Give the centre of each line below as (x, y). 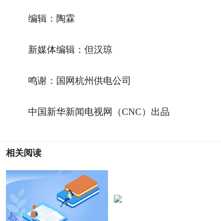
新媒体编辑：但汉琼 (71, 50)
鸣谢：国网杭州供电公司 (80, 81)
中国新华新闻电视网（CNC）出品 (99, 112)
